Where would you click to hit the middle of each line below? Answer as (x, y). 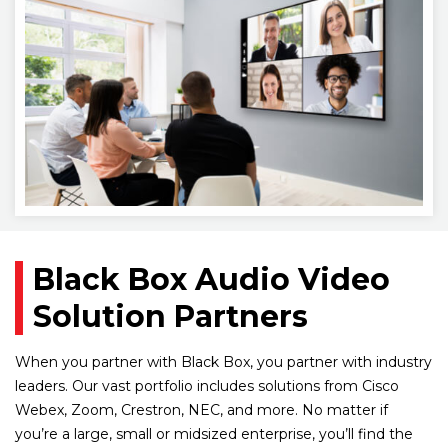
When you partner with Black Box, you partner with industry (223, 361)
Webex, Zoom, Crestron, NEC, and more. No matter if (201, 409)
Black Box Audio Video (211, 279)
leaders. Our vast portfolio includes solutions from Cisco (207, 385)
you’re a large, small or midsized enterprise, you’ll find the (214, 433)
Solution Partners (170, 316)
